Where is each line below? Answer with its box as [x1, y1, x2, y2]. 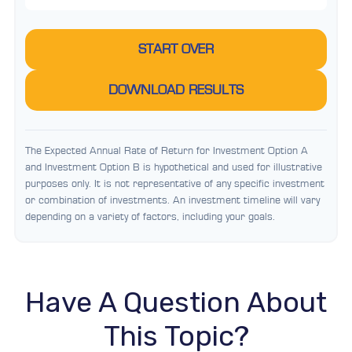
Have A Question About [25, 285, 327, 319]
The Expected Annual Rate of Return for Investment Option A [25, 145, 308, 156]
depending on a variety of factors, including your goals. [25, 211, 275, 222]
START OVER [138, 42, 214, 57]
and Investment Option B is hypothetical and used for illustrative [25, 162, 322, 173]
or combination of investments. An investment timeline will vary [25, 195, 320, 206]
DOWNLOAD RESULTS [108, 83, 244, 97]
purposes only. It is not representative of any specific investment [25, 178, 324, 189]
